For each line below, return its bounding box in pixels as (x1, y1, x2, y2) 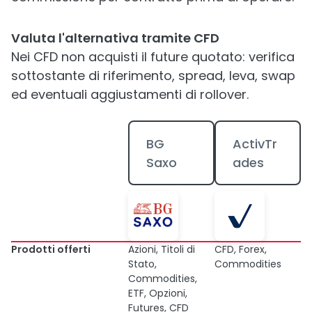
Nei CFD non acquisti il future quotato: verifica (11, 48, 295, 65)
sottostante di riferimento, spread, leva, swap (11, 67, 295, 84)
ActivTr (232, 134, 277, 153)
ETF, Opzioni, (128, 286, 187, 300)
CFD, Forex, (214, 242, 267, 256)
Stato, (128, 257, 157, 271)
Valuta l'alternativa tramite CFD (11, 29, 219, 47)
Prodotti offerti (11, 242, 91, 256)
